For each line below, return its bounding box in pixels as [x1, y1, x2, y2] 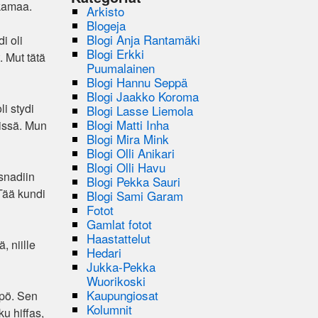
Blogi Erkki [87, 44, 145, 62]
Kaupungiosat [87, 285, 159, 304]
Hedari [87, 243, 122, 261]
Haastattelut [87, 229, 151, 247]
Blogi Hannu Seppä [87, 72, 188, 91]
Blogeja [87, 16, 126, 34]
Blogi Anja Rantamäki [87, 30, 201, 48]
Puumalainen [87, 58, 155, 77]
